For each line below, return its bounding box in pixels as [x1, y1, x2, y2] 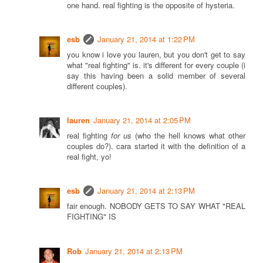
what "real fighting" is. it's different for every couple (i [67, 59, 245, 70]
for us [111, 130, 131, 141]
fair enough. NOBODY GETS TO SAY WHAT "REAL [67, 200, 245, 212]
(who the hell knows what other [131, 130, 245, 141]
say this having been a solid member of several [67, 69, 245, 81]
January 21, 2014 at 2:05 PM [93, 114, 191, 126]
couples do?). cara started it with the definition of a [67, 140, 245, 152]
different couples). [67, 80, 127, 92]
